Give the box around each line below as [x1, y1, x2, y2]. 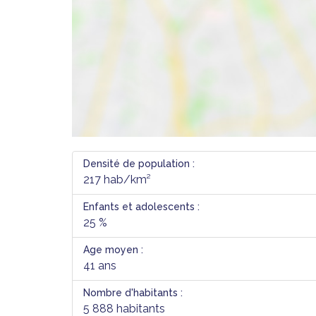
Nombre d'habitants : [83, 287, 183, 298]
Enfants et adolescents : [83, 201, 200, 212]
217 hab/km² [83, 173, 151, 186]
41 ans [83, 259, 116, 272]
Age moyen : [83, 244, 143, 255]
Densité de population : [83, 158, 195, 169]
